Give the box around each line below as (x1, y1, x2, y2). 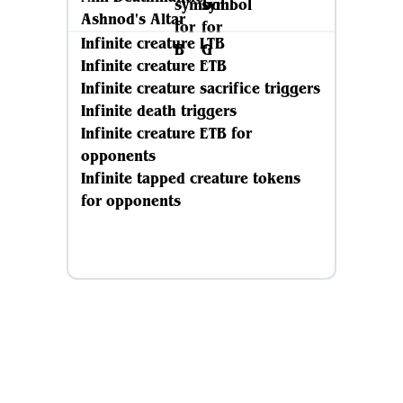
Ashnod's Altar (81, 9, 185, 29)
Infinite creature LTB (81, 33, 225, 53)
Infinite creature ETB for (81, 123, 252, 143)
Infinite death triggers (81, 101, 237, 121)
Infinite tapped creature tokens (81, 168, 300, 188)
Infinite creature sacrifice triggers (81, 78, 320, 98)
